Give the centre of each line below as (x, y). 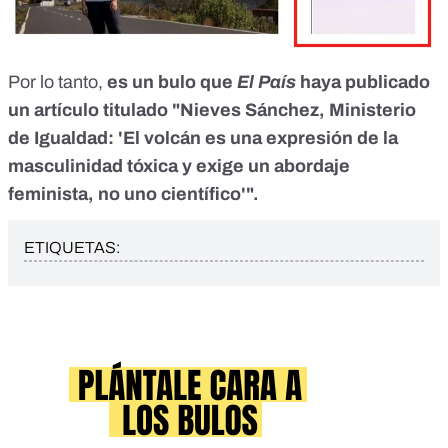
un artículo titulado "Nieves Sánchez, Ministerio (212, 109)
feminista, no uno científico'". (133, 193)
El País (266, 81)
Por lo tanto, (57, 81)
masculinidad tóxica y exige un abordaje (179, 165)
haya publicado (363, 81)
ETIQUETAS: (72, 247)
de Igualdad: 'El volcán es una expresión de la (203, 137)
